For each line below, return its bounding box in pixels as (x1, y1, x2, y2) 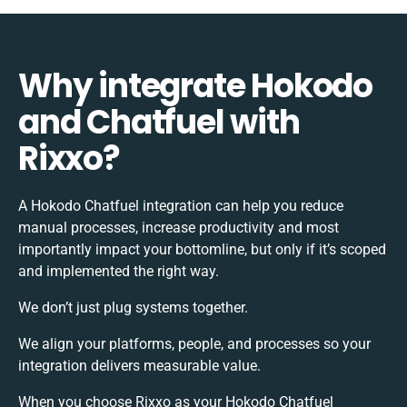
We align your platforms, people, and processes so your (18, 334, 371, 352)
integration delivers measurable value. (18, 356, 261, 374)
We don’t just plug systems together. (18, 298, 248, 316)
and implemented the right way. (18, 262, 219, 280)
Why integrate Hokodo (18, 62, 372, 109)
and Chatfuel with (18, 98, 300, 145)
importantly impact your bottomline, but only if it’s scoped (18, 240, 386, 258)
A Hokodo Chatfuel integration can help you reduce (18, 196, 343, 214)
